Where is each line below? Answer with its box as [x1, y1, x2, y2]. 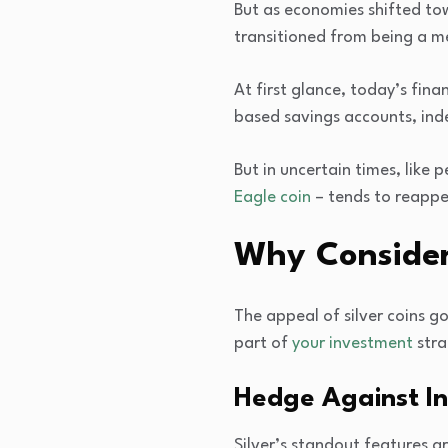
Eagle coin [234, 188, 311, 206]
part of [234, 334, 292, 352]
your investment [292, 334, 413, 352]
